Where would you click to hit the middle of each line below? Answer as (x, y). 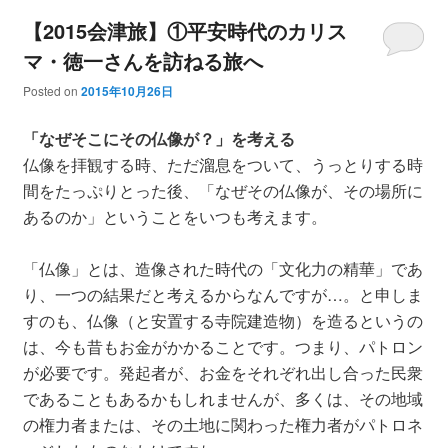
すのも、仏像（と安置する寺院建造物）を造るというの (222, 320)
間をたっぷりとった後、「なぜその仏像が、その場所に (222, 190)
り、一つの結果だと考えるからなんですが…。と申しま (222, 294)
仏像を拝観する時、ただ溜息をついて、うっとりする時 (222, 164)
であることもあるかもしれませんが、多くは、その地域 (222, 398)
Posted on (51, 90)
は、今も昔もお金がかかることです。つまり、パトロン (222, 346)
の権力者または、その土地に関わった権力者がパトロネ (222, 424)
